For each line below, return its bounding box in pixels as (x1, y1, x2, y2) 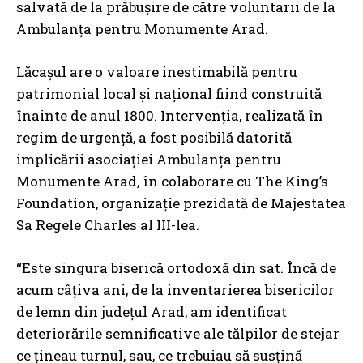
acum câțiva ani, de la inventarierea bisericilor (16, 280, 335, 299)
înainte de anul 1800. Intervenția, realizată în (16, 106, 323, 125)
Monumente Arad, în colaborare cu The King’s (16, 172, 328, 190)
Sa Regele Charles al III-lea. (16, 216, 199, 234)
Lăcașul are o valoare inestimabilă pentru (16, 62, 297, 81)
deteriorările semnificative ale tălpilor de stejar (16, 324, 340, 343)
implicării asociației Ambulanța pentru (16, 150, 281, 169)
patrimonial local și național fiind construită (16, 84, 322, 103)
